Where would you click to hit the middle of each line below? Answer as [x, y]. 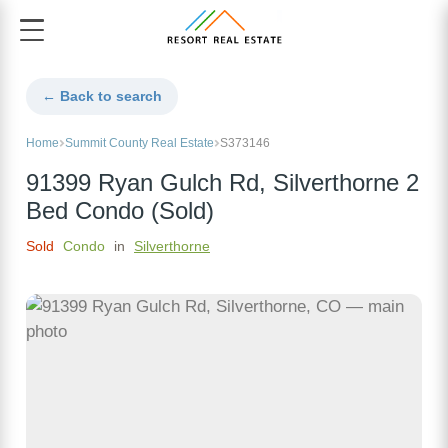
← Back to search [102, 96]
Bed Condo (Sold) [120, 211]
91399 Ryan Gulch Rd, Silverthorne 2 [222, 183]
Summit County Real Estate [139, 143]
